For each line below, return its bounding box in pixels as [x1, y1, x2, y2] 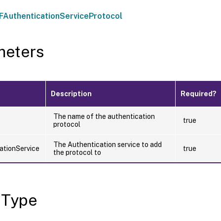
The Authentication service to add [53, 140, 162, 148]
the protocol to [53, 148, 101, 156]
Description [51, 89, 92, 98]
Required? [181, 89, 217, 98]
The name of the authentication [53, 112, 155, 120]
